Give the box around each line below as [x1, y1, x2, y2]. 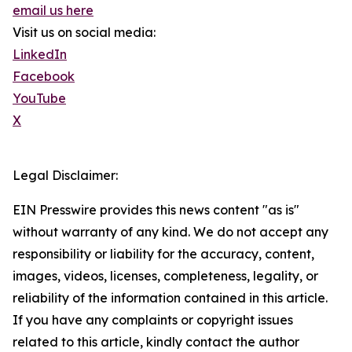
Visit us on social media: [13, 24, 156, 41]
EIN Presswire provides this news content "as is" [13, 202, 299, 218]
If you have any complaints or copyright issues [13, 312, 293, 328]
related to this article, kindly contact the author [13, 334, 299, 350]
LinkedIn [13, 46, 67, 63]
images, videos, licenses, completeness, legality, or [13, 268, 318, 284]
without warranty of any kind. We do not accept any [13, 224, 328, 240]
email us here [13, 2, 93, 19]
